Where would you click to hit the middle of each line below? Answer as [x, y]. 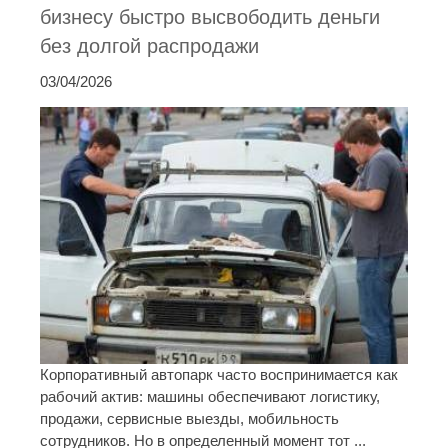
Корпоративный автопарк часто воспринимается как [219, 374]
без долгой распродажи [149, 46]
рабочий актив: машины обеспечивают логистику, [210, 396]
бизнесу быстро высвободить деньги [210, 17]
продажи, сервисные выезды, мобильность [189, 418]
